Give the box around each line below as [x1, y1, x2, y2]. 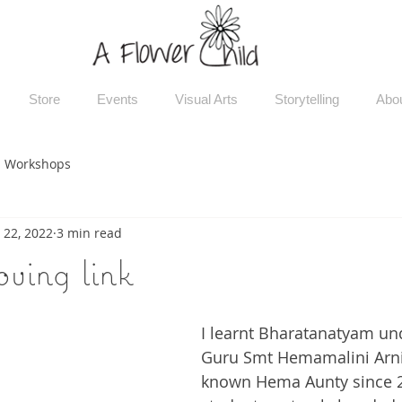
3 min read [57, 223, 122, 241]
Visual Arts [174, 92, 238, 107]
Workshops [4, 154, 71, 172]
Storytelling [274, 92, 339, 107]
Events [96, 92, 138, 107]
